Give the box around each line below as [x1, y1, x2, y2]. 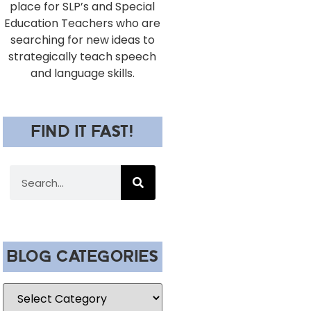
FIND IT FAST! [31, 125, 135, 139]
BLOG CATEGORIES [6, 250, 159, 264]
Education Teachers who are [4, 15, 161, 32]
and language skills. [30, 65, 135, 82]
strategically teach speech [8, 49, 157, 65]
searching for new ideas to [10, 32, 155, 49]
